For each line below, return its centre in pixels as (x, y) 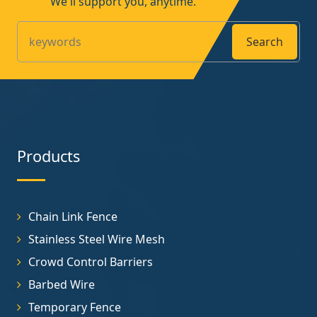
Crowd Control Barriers (91, 261)
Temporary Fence (75, 307)
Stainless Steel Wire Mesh (97, 239)
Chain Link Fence (73, 216)
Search (265, 41)
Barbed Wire (62, 284)
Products (48, 156)
